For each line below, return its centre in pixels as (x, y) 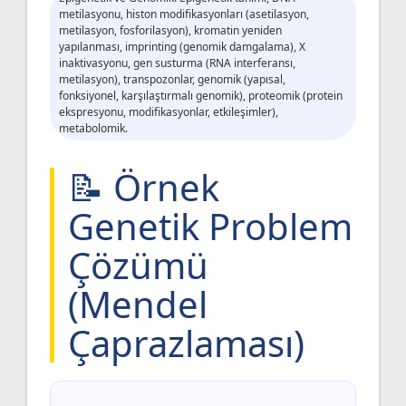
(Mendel (138, 304)
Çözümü (138, 265)
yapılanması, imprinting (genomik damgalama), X (182, 46)
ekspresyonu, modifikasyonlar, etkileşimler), (169, 111)
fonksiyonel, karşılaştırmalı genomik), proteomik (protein (201, 95)
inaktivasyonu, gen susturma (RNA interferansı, (177, 63)
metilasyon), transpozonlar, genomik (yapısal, (172, 79)
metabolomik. (93, 128)
